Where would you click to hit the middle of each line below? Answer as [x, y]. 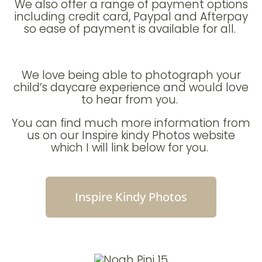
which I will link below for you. [131, 148]
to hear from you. [131, 100]
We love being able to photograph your [131, 75]
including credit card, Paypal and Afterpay [131, 17]
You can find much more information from [131, 123]
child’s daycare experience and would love [131, 88]
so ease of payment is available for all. [131, 29]
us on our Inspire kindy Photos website [131, 136]
